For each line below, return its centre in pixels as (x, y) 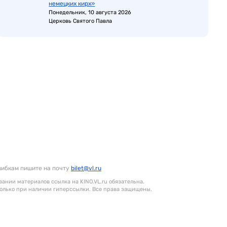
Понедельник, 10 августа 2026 (90, 12)
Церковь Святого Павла (81, 21)
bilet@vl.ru (86, 168)
